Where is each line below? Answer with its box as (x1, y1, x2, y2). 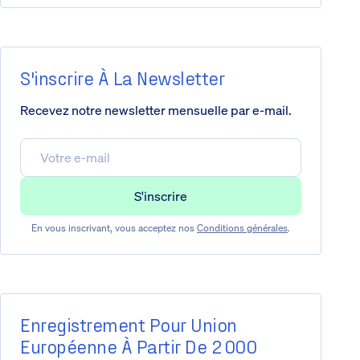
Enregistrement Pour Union (20, 312, 237, 336)
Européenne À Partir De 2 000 (20, 333, 256, 358)
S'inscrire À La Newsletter (20, 65, 224, 89)
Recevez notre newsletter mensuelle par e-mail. (20, 100, 292, 119)
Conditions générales (197, 221, 288, 234)
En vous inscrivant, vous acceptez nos (31, 221, 197, 234)
